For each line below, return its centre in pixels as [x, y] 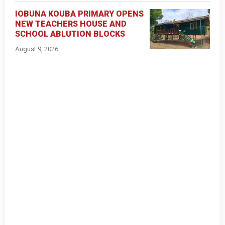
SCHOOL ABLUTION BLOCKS [70, 34]
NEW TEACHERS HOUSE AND [71, 24]
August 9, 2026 [37, 49]
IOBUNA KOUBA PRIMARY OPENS [79, 14]
